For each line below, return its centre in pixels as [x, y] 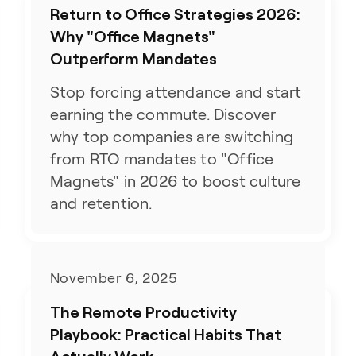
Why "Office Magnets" [132, 36]
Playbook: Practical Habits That [165, 334]
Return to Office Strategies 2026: [175, 14]
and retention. [101, 203]
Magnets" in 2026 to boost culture [175, 181]
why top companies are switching [172, 137]
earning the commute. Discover [163, 114]
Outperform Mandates [133, 58]
